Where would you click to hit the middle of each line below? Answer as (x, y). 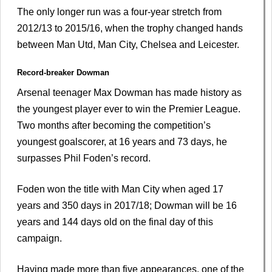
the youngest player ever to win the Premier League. (129, 109)
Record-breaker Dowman (63, 73)
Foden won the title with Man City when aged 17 (120, 189)
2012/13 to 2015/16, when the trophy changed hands (130, 29)
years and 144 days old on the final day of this (115, 222)
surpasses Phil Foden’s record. (84, 158)
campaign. (39, 239)
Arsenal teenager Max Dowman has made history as (129, 93)
